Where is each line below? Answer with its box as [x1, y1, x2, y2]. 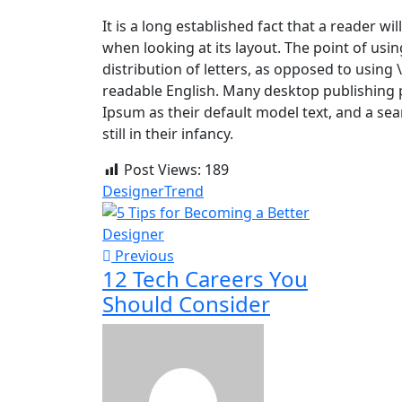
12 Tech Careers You [102, 264, 308, 294]
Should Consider [102, 289, 270, 319]
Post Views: [124, 160, 201, 180]
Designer [102, 181, 164, 202]
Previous [111, 246, 174, 267]
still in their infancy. [102, 124, 233, 144]
